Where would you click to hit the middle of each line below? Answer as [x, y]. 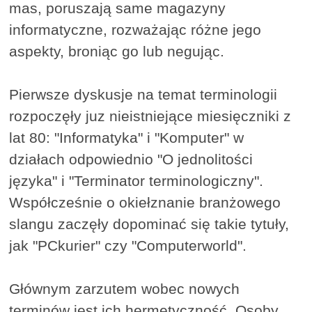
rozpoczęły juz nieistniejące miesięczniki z [150, 116]
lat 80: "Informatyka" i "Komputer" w [127, 138]
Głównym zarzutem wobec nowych [125, 289]
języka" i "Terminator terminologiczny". [136, 181]
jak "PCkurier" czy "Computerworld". [128, 246]
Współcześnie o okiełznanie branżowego [145, 203]
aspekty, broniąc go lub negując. [117, 52]
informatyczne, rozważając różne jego [135, 30]
